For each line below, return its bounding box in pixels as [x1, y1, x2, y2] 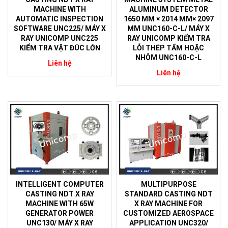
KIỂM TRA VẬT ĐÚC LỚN [19, 44, 100, 52]
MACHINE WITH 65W [25, 199, 94, 208]
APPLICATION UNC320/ [129, 218, 208, 227]
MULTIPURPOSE [140, 180, 196, 188]
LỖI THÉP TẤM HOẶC [133, 44, 204, 52]
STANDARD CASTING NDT [124, 189, 213, 198]
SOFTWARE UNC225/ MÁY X [13, 24, 106, 33]
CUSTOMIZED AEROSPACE [123, 209, 214, 217]
